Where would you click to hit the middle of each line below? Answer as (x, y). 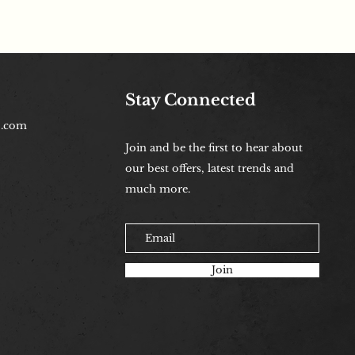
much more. (157, 189)
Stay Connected (190, 100)
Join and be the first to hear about (214, 148)
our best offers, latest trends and (209, 169)
